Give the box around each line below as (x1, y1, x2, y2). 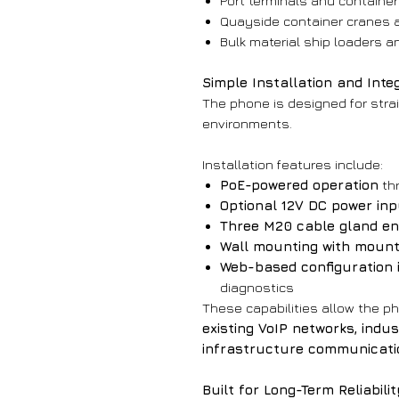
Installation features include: (202, 157, 383, 173)
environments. (202, 116, 292, 132)
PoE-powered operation (220, 177, 379, 193)
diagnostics (220, 280, 294, 296)
